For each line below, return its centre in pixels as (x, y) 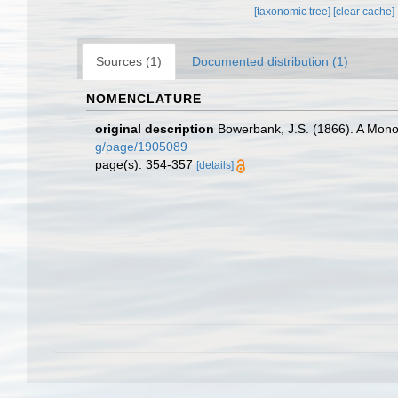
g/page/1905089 (141, 147)
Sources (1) (129, 61)
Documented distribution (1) (270, 61)
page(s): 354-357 (146, 164)
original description (155, 129)
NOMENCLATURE (144, 99)
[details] (215, 165)
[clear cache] (364, 12)
